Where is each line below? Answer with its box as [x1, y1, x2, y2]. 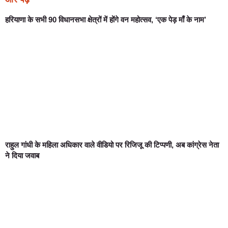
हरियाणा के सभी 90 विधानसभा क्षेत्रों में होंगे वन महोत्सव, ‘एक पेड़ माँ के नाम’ [5, 15, 206, 24]
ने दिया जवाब [5, 151, 39, 160]
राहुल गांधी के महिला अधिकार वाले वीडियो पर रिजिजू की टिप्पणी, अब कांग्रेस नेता [5, 140, 219, 150]
